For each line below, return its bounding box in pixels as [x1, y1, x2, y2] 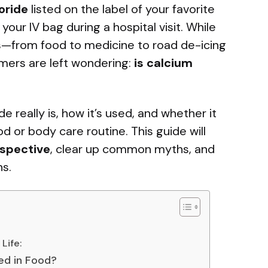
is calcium [134, 55, 193, 71]
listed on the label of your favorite [28, 1, 215, 17]
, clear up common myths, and [50, 141, 215, 157]
